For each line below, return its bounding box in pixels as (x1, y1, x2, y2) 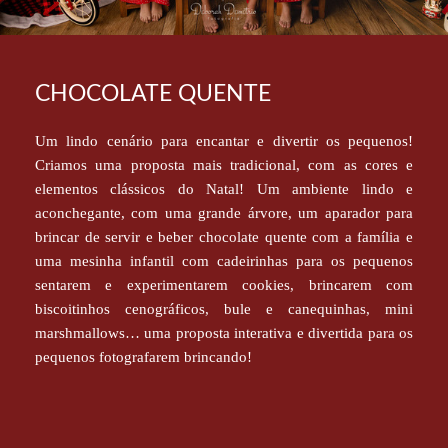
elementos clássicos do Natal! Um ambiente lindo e (35, 180, 413, 197)
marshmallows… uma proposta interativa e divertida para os (35, 324, 413, 341)
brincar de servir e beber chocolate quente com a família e (35, 228, 413, 245)
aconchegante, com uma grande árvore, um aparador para (35, 204, 413, 221)
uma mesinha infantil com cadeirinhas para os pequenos (35, 252, 413, 269)
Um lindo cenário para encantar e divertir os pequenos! (35, 132, 413, 149)
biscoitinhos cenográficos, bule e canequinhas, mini (35, 300, 413, 317)
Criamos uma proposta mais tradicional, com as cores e (35, 156, 413, 173)
